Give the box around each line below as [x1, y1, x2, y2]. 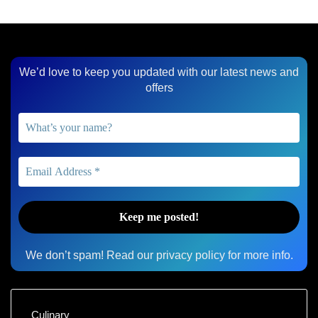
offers [145, 81, 173, 94]
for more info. [224, 248, 293, 261]
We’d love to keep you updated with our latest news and [19, 65, 299, 78]
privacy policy [155, 248, 225, 261]
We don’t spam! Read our [25, 248, 156, 261]
